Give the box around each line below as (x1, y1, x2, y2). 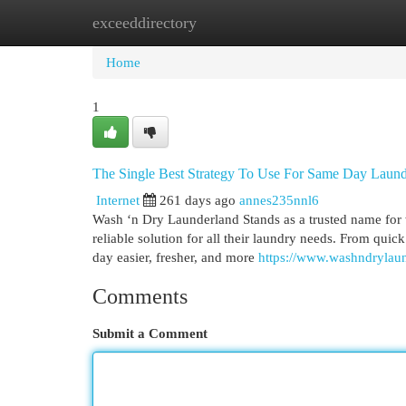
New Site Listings (181, 14, 280, 30)
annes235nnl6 (239, 192, 319, 208)
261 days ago (159, 192, 236, 208)
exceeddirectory (92, 14, 197, 32)
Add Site (307, 14, 356, 30)
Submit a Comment (92, 325, 208, 341)
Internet (96, 192, 140, 208)
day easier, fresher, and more (92, 249, 258, 265)
